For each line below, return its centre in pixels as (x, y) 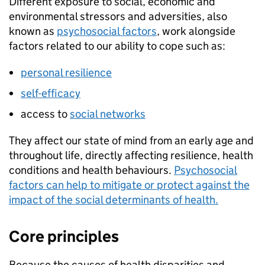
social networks (108, 114)
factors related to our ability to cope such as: (117, 46)
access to (45, 114)
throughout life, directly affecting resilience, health (131, 156)
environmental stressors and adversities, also (118, 17)
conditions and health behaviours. (91, 170)
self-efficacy (51, 93)
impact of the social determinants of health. (114, 200)
